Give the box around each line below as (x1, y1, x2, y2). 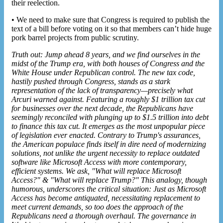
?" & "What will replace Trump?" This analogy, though (33, 175, 207, 184)
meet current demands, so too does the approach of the (11, 202, 183, 211)
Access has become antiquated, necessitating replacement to (11, 193, 200, 202)
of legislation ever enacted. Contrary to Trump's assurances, (11, 130, 201, 139)
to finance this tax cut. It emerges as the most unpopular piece (11, 121, 205, 130)
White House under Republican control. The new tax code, (11, 68, 195, 77)
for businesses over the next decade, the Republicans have (11, 104, 193, 112)
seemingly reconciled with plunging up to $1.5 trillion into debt (11, 112, 209, 121)
